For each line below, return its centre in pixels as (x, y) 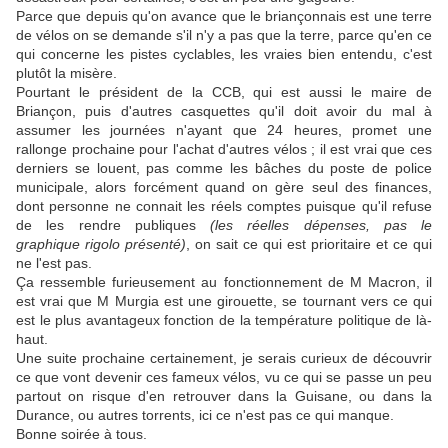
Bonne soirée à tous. (81, 434)
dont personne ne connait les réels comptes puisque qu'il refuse (224, 206)
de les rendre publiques (113, 225)
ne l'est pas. (54, 263)
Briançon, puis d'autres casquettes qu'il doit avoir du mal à (224, 111)
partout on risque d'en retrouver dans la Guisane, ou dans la (224, 396)
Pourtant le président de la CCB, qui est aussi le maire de (224, 92)
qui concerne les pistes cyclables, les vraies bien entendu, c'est (224, 54)
